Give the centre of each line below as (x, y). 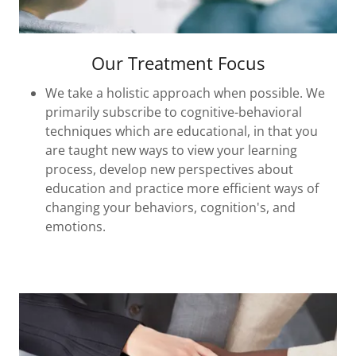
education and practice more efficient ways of (182, 188)
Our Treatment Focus (178, 62)
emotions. (75, 226)
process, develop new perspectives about (169, 169)
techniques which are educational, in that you (181, 131)
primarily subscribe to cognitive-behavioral (173, 112)
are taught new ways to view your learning (171, 150)
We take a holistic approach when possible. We (185, 93)
